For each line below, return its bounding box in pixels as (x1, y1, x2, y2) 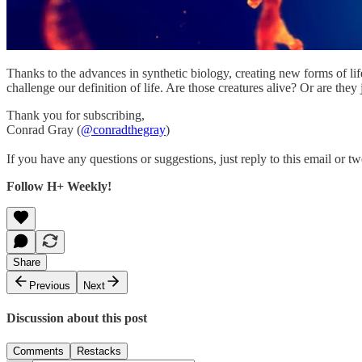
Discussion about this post (6, 311, 147, 326)
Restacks (77, 345, 121, 358)
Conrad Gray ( (6, 122, 81, 137)
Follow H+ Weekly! (6, 179, 112, 193)
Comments (13, 345, 64, 358)
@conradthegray (81, 122, 166, 137)
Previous (29, 279, 70, 292)
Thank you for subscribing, (6, 107, 145, 122)
